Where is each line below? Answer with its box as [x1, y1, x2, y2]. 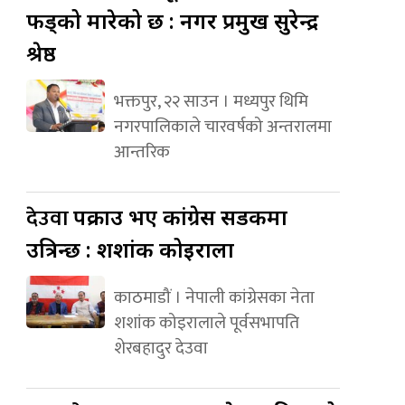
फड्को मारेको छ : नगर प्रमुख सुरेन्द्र [26, 5, 319, 35]
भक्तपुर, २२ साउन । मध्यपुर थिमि [113, 86, 308, 116]
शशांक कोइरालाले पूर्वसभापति [113, 307, 299, 337]
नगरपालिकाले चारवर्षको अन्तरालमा [113, 111, 332, 141]
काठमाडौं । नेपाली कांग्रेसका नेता [113, 282, 315, 312]
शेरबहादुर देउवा [113, 333, 208, 363]
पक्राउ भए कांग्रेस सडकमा [73, 201, 288, 231]
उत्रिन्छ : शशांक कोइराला [26, 233, 235, 264]
